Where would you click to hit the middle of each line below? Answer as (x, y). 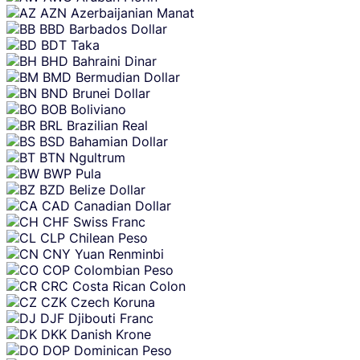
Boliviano (98, 109)
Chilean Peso (108, 237)
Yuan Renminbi (119, 254)
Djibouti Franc (111, 318)
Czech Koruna (113, 302)
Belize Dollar (107, 189)
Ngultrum (97, 157)
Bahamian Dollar (119, 141)
